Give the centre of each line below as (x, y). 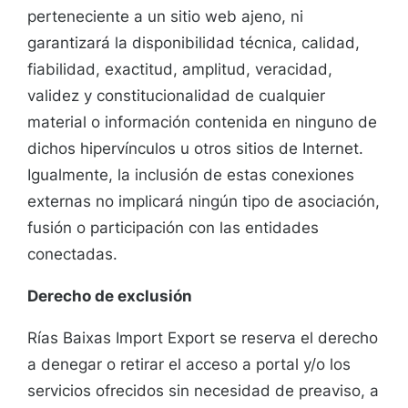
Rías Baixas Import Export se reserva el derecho (203, 338)
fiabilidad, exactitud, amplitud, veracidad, (180, 70)
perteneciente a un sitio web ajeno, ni (165, 17)
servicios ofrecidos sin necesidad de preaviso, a (203, 391)
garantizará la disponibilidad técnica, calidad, (194, 43)
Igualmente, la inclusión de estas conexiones (191, 175)
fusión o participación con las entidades (173, 228)
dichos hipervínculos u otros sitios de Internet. (195, 149)
